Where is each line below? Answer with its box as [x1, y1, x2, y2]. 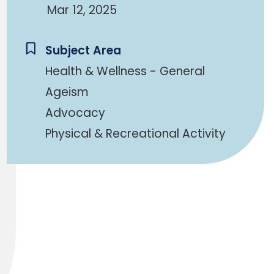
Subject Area [45, 42, 121, 59]
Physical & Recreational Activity [45, 125, 226, 142]
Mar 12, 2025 [46, 2, 117, 18]
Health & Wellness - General [45, 63, 205, 80]
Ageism [45, 84, 89, 100]
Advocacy [45, 105, 105, 121]
